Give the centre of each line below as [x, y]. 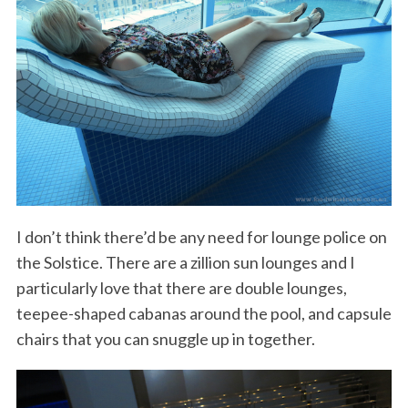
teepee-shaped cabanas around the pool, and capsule [204, 314]
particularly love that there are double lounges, [181, 288]
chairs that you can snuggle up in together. [165, 339]
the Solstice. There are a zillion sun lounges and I [185, 263]
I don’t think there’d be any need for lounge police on [201, 237]
